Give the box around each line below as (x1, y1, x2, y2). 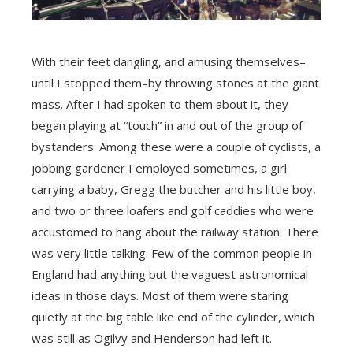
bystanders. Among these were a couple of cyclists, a (32, 139, 321, 154)
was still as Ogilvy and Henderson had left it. (32, 330, 272, 346)
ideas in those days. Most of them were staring (32, 288, 288, 303)
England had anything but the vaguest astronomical (32, 266, 308, 282)
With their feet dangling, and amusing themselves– (32, 54, 306, 69)
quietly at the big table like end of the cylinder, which (32, 309, 314, 325)
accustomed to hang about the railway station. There (32, 224, 318, 240)
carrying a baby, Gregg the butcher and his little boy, (32, 181, 316, 197)
